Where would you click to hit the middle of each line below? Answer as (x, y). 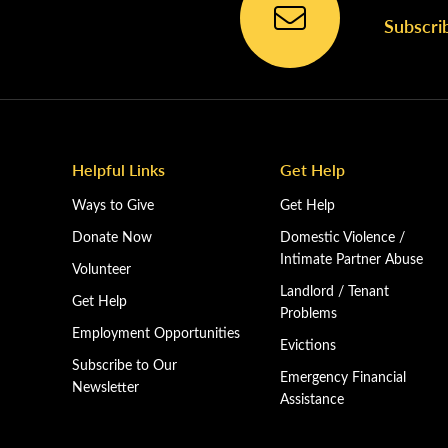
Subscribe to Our (124, 364)
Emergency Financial (343, 376)
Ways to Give (113, 204)
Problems (308, 312)
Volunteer (101, 268)
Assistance (312, 398)
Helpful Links (118, 169)
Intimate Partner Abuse (351, 258)
